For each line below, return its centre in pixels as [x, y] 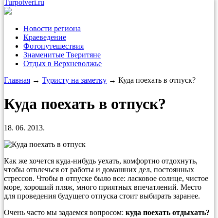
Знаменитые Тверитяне [62, 55]
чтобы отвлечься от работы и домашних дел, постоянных [99, 169]
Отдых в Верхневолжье [63, 64]
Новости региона [52, 28]
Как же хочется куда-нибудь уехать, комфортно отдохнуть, [101, 161]
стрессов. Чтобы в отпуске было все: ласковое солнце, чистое [106, 178]
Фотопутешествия [54, 46]
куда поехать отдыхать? [168, 212]
